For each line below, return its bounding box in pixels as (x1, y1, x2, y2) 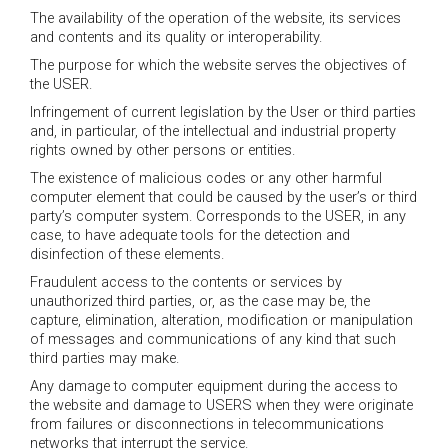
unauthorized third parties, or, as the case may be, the (30, 293, 370, 311)
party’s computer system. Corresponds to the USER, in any (30, 208, 406, 225)
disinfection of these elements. (30, 246, 224, 263)
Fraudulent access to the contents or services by (30, 274, 342, 292)
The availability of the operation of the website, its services (30, 9, 401, 27)
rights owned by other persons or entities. (30, 141, 295, 159)
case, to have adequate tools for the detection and (30, 227, 350, 244)
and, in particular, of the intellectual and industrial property (30, 122, 396, 140)
